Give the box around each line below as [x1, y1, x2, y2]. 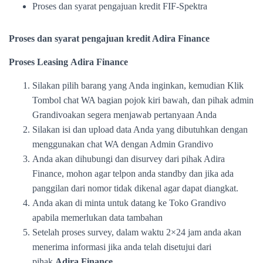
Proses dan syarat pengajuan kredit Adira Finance [9, 33, 210, 43]
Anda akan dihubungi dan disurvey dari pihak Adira [32, 154, 225, 164]
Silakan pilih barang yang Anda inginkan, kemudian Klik [32, 80, 244, 90]
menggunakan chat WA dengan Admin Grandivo [32, 139, 213, 149]
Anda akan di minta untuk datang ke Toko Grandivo [32, 198, 226, 208]
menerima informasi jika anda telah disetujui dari [32, 242, 211, 252]
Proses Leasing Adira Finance [9, 57, 128, 67]
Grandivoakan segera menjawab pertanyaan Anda [32, 110, 217, 120]
